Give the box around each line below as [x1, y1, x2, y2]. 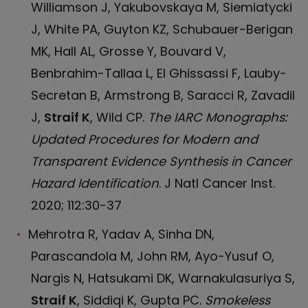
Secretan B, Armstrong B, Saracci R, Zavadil [31, 87, 295, 104]
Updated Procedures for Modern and [31, 131, 258, 148]
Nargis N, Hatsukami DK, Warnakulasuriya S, [31, 269, 295, 287]
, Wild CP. [90, 109, 148, 126]
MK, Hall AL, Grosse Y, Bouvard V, [31, 43, 226, 60]
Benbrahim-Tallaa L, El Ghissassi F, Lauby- [31, 65, 287, 82]
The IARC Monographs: [148, 109, 287, 126]
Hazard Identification [31, 175, 159, 192]
